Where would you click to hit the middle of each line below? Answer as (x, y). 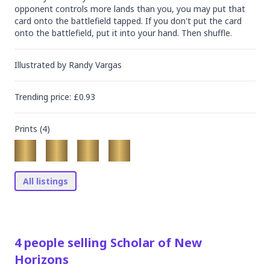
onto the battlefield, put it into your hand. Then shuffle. (123, 33)
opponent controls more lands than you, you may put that (130, 9)
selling (87, 243)
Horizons (42, 259)
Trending (33, 97)
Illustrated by (42, 65)
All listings (46, 181)
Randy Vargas (95, 65)
